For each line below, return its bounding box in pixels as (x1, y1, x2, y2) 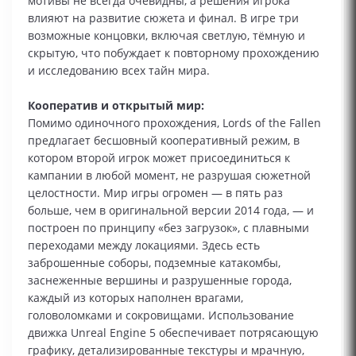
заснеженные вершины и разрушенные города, (28, 273, 292, 288)
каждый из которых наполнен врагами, (28, 290, 243, 306)
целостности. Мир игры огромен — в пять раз (28, 185, 283, 201)
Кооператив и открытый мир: (28, 98, 204, 114)
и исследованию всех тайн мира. (28, 63, 210, 79)
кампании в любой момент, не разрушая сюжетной (28, 168, 311, 184)
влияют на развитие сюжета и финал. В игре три (28, 10, 299, 26)
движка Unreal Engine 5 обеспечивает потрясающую (28, 325, 319, 341)
